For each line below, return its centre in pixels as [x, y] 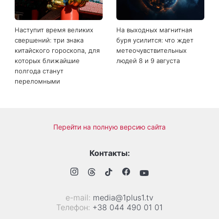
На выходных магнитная [154, 130]
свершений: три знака [49, 141]
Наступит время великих [54, 130]
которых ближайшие [47, 161]
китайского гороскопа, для [57, 151]
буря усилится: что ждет [155, 141]
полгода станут [39, 171]
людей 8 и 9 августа [148, 161]
